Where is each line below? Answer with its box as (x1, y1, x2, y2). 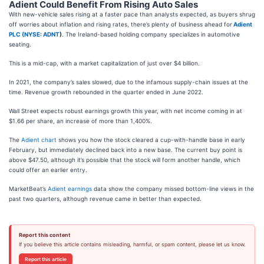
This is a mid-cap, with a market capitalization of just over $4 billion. (9, 59, 202, 67)
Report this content (18, 231, 71, 238)
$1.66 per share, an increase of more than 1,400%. (9, 117, 154, 124)
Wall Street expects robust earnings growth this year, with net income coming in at (9, 107, 242, 114)
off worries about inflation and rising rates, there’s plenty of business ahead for (9, 20, 232, 28)
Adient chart (21, 136, 57, 143)
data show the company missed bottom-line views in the (92, 184, 254, 192)
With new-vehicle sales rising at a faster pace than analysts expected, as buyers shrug (9, 10, 255, 18)
